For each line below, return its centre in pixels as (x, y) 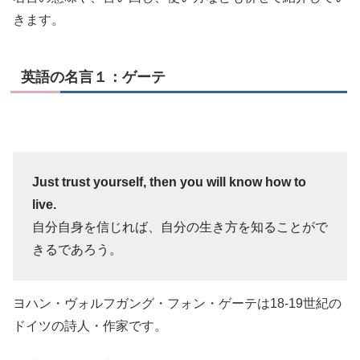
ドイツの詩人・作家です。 (90, 325)
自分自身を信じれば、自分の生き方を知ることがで (180, 227)
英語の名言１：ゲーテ (93, 77)
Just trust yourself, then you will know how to (169, 182)
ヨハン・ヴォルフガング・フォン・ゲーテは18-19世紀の (177, 303)
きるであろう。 (77, 249)
